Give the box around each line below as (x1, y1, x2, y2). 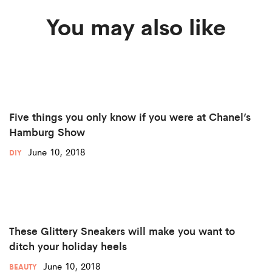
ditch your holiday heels (9, 239, 127, 254)
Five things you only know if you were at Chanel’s (9, 109, 251, 124)
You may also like (46, 10, 226, 42)
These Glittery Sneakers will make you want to (9, 223, 235, 239)
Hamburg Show (9, 124, 85, 140)
